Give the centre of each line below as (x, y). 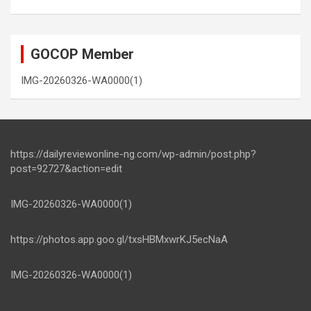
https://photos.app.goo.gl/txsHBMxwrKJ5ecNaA (119, 240)
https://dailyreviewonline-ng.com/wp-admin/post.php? (133, 154)
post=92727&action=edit (66, 169)
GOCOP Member (82, 54)
